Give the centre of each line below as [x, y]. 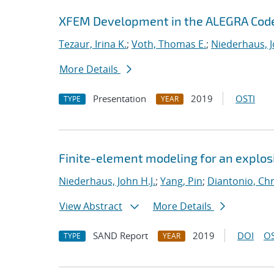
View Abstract [91, 206]
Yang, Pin [181, 181]
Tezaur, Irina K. [93, 44]
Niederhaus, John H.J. [107, 181]
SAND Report [120, 235]
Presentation [120, 98]
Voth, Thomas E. [169, 44]
